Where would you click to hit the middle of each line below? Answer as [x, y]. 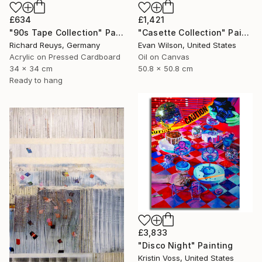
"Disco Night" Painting [186, 245]
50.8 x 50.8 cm [166, 68]
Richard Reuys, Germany [55, 45]
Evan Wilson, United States [187, 45]
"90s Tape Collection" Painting [119, 32]
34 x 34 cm [31, 68]
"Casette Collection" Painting [245, 32]
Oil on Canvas [164, 56]
